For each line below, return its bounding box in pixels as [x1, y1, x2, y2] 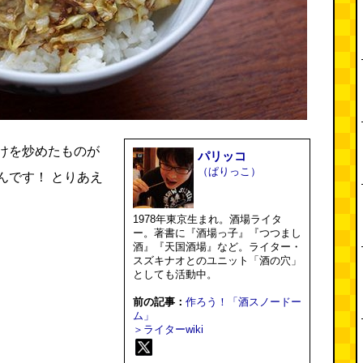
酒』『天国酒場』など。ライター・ [133, 241, 301, 253]
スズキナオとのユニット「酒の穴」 [133, 254, 301, 267]
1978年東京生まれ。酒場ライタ [133, 213, 282, 225]
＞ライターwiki [133, 323, 203, 335]
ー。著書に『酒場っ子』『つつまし [133, 227, 301, 239]
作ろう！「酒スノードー [186, 296, 301, 308]
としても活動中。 [133, 268, 217, 280]
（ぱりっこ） [198, 165, 261, 177]
